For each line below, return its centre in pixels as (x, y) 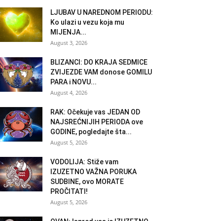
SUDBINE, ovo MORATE (87, 181)
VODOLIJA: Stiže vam (84, 162)
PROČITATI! (69, 191)
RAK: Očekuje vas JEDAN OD (95, 112)
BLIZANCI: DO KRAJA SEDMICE (99, 62)
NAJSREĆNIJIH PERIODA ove (97, 122)
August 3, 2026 (69, 42)
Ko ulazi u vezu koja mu (87, 22)
